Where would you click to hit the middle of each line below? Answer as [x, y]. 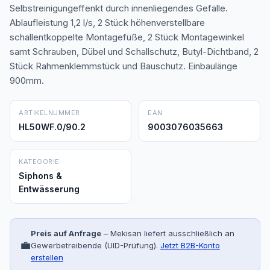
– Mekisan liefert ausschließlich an [168, 233]
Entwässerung [49, 189]
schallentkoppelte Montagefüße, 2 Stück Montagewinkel [127, 37]
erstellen [47, 257]
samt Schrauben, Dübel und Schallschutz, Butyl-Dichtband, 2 [134, 52]
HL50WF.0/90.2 [52, 127]
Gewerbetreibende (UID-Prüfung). [94, 245]
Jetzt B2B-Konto [190, 245]
